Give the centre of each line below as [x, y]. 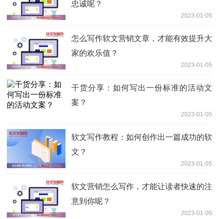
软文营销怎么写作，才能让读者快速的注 [142, 187]
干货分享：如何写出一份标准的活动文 [142, 88]
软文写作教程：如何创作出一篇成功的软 [142, 137]
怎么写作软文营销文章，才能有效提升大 [142, 39]
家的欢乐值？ [95, 53]
